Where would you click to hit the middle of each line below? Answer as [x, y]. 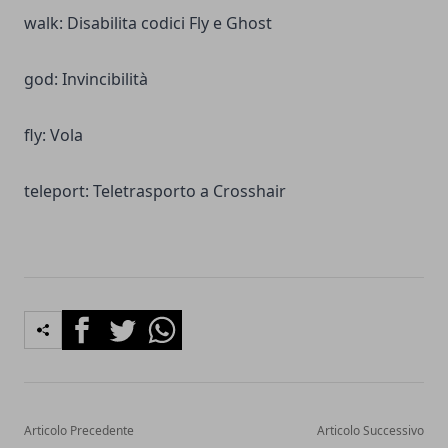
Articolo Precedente [79, 430]
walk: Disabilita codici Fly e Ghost [148, 22]
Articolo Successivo [370, 430]
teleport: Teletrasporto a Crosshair [155, 190]
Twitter [128, 320]
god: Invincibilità [86, 78]
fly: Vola [53, 134]
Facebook [97, 320]
